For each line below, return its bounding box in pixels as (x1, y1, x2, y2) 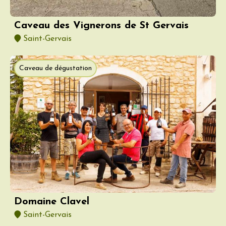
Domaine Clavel (14, 196, 89, 207)
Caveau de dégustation (19, 64, 92, 72)
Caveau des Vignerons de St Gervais (14, 20, 189, 31)
